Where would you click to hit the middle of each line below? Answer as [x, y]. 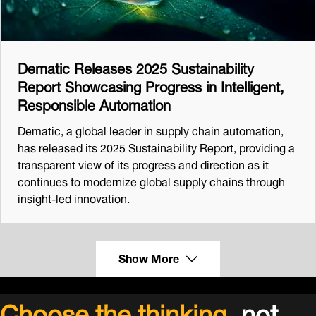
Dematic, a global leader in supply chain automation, [151, 129]
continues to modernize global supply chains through [151, 180]
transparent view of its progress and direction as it [143, 163]
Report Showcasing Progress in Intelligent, [151, 85]
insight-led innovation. [74, 197]
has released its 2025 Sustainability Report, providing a [156, 146]
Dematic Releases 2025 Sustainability [136, 66]
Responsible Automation [94, 103]
